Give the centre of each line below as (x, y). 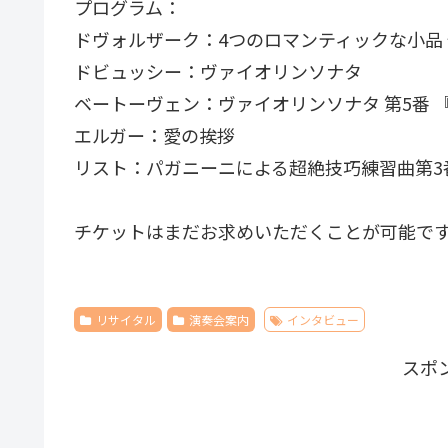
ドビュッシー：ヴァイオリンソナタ (218, 71)
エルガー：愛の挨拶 (154, 135)
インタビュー (323, 320)
